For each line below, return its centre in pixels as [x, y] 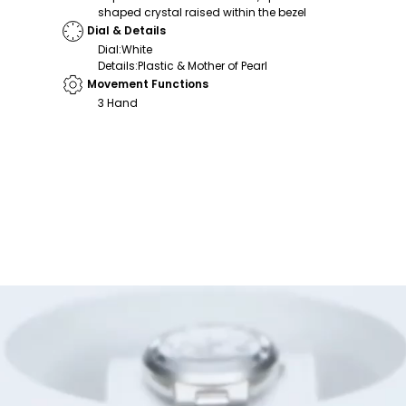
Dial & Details [126, 31]
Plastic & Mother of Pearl [203, 65]
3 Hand [118, 102]
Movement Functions [148, 84]
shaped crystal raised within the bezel [202, 12]
